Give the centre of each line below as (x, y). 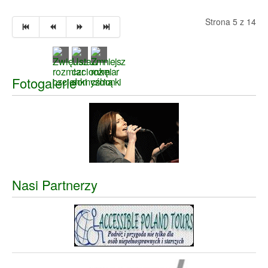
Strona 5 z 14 (231, 21)
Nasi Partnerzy (55, 184)
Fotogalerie (44, 83)
